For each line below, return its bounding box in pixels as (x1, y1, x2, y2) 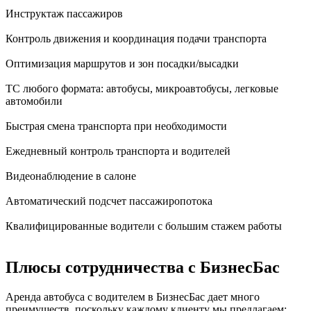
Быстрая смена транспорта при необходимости (6, 119, 227, 132)
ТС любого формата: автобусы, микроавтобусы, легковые (6, 82, 278, 94)
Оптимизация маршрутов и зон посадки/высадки (6, 57, 239, 69)
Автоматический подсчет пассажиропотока (6, 194, 212, 207)
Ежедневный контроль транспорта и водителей (6, 144, 230, 157)
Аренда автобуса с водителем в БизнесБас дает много (6, 291, 260, 303)
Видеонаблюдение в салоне (6, 169, 136, 182)
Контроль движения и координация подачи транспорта (6, 32, 267, 44)
